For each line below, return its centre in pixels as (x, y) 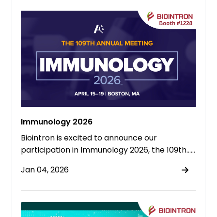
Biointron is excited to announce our (89, 138)
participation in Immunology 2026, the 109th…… (108, 150)
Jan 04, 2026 (45, 170)
